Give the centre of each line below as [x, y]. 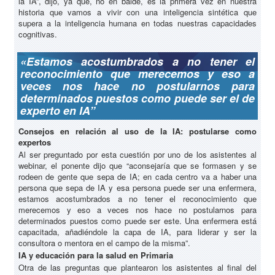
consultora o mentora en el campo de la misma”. [104, 243]
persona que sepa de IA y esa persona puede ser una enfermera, [137, 188]
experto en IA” [58, 111]
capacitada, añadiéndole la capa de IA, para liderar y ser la [137, 232]
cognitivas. [38, 34]
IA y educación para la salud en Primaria [96, 255]
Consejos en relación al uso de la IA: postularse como [137, 131]
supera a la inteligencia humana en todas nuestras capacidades [137, 23]
